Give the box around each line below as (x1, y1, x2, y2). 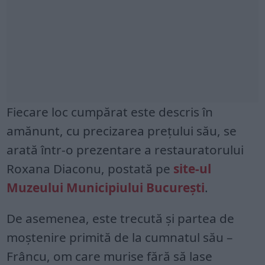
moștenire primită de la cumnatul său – (7, 229, 233, 245)
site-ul (173, 160, 212, 177)
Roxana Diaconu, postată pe (7, 160, 174, 177)
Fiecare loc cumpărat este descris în (7, 104, 214, 120)
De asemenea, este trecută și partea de (7, 210, 235, 227)
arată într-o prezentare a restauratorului (7, 141, 244, 158)
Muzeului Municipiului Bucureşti (7, 179, 205, 196)
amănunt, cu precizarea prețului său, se (7, 122, 237, 139)
